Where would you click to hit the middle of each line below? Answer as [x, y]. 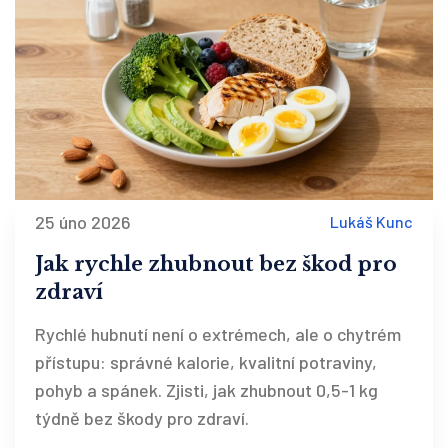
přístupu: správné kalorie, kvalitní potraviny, [206, 361]
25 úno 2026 [83, 221]
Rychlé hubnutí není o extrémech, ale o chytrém [218, 333]
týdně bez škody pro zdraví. [142, 417]
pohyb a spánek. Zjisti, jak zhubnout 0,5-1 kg [206, 389]
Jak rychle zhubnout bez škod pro [216, 263]
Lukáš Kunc [371, 222]
